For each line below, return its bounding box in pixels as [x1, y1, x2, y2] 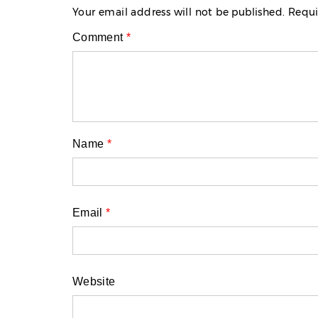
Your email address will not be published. [72, 6, 285, 18]
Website [72, 275, 116, 287]
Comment [72, 31, 127, 43]
